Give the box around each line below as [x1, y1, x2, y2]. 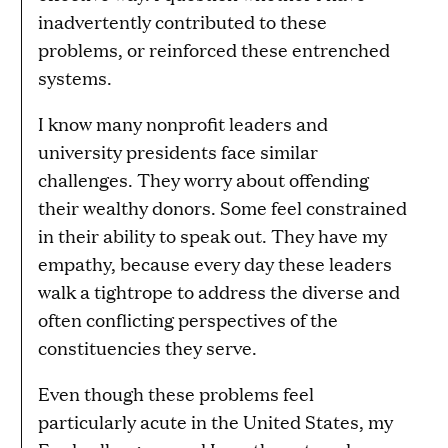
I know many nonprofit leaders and [38, 110, 328, 136]
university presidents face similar [38, 138, 318, 164]
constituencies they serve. [38, 334, 257, 360]
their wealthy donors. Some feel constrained [38, 194, 407, 220]
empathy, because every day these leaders [38, 250, 392, 276]
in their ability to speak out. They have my [38, 222, 387, 248]
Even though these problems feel [38, 380, 314, 406]
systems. [38, 64, 112, 90]
